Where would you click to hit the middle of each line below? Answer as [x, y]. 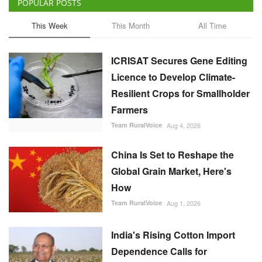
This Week [49, 26]
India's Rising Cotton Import [173, 235]
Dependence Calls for [159, 251]
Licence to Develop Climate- [173, 77]
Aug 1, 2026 [184, 203]
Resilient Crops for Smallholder [180, 94]
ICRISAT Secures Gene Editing [179, 61]
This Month [131, 26]
